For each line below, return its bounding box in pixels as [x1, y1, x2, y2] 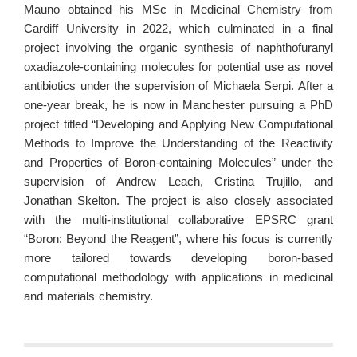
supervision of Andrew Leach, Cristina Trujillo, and [24, 175, 333, 188]
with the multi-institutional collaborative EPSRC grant [24, 213, 333, 226]
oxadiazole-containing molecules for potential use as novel [24, 60, 333, 73]
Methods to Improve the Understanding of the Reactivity [24, 136, 333, 150]
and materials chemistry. [24, 289, 153, 303]
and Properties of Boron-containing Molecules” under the [24, 155, 333, 169]
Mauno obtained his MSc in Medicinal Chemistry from [24, 2, 333, 16]
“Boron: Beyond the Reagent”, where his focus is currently [24, 232, 333, 245]
